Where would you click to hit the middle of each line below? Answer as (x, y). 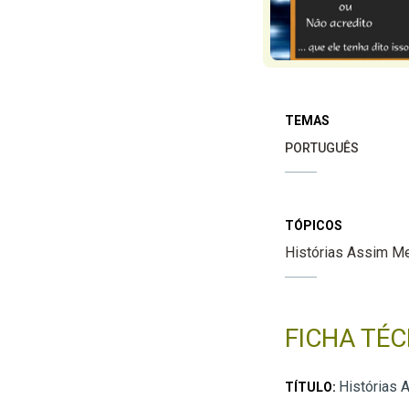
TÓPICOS (313, 225)
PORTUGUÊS (321, 147)
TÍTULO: (311, 387)
